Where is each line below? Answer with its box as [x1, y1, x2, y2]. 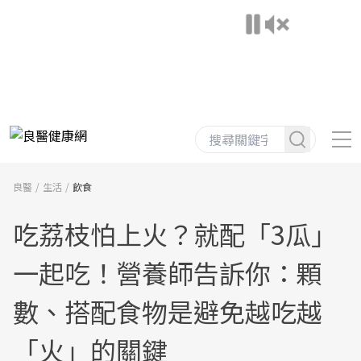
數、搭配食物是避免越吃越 [13, 293, 322, 330]
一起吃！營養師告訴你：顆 [13, 254, 322, 291]
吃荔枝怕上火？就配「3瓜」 [13, 215, 337, 252]
